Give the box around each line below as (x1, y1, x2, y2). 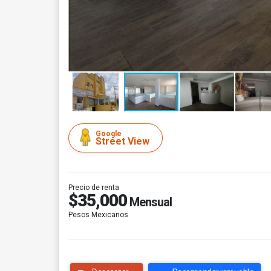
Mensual (127, 195, 172, 209)
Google (96, 129, 122, 138)
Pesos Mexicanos (68, 211, 128, 219)
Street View (96, 135, 149, 147)
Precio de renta (68, 183, 119, 192)
